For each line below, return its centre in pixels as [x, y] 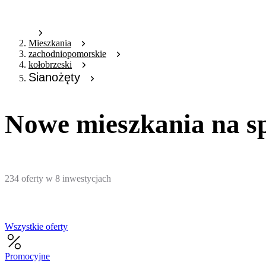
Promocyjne [27, 256]
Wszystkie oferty [36, 226]
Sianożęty [54, 77]
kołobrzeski [50, 65]
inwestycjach [87, 178]
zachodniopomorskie [67, 54]
